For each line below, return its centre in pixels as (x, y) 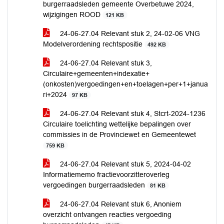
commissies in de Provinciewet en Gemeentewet (119, 134)
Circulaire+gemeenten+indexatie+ (96, 73)
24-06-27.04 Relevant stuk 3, (105, 63)
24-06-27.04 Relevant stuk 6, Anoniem (120, 204)
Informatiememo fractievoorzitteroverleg (106, 174)
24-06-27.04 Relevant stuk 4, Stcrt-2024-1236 (132, 113)
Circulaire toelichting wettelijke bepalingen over (117, 124)
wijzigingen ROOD (73, 14)
